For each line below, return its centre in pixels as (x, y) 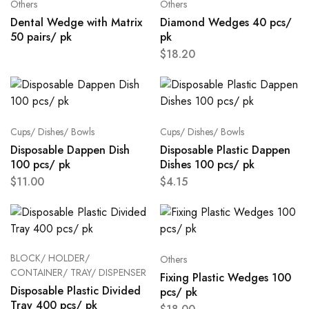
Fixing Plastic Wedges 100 (225, 278)
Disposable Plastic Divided (76, 291)
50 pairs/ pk (41, 37)
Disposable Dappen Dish (70, 150)
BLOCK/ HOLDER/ (50, 258)
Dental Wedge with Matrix (76, 23)
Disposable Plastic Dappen (225, 150)
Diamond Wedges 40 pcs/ (226, 23)
